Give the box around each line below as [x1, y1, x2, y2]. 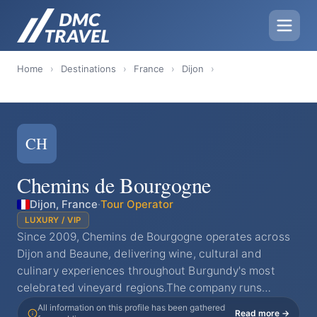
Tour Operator [100, 197, 173, 211]
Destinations [61, 63, 116, 74]
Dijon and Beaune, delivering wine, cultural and [17, 247, 262, 260]
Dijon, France [30, 197, 98, 211]
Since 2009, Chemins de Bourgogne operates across [17, 230, 290, 243]
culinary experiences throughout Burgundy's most [17, 264, 275, 277]
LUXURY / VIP [25, 215, 81, 225]
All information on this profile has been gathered [38, 302, 225, 313]
